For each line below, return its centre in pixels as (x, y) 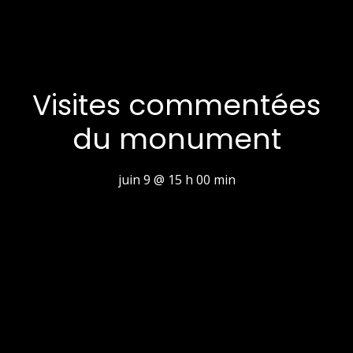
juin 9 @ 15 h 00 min (176, 180)
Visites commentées (176, 105)
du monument (176, 139)
